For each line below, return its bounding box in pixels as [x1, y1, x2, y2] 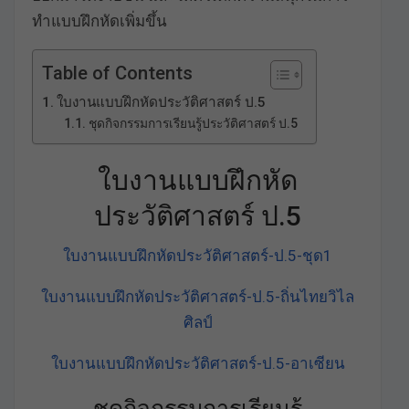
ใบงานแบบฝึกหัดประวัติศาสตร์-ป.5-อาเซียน [50, 354, 345, 373]
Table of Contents [42, 62, 193, 85]
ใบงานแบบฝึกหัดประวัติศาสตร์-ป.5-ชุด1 [63, 246, 332, 266]
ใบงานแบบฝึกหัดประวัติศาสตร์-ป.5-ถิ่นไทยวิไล [41, 288, 354, 307]
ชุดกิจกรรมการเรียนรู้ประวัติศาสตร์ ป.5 [88, 116, 298, 131]
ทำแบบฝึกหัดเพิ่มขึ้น [32, 12, 167, 31]
